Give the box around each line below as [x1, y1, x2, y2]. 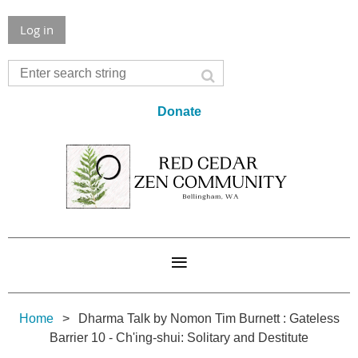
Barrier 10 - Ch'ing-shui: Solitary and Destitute [50, 331, 308, 344]
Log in [20, 22, 54, 38]
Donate [157, 105, 201, 118]
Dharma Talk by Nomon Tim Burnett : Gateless [78, 312, 340, 325]
